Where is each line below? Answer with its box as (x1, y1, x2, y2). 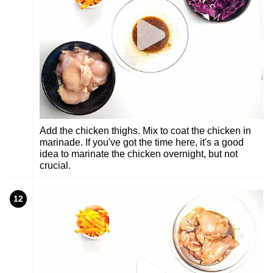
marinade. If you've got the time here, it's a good (40, 136, 244, 147)
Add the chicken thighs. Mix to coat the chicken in (40, 125, 251, 136)
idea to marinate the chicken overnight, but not (40, 148, 238, 159)
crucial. (40, 160, 71, 171)
